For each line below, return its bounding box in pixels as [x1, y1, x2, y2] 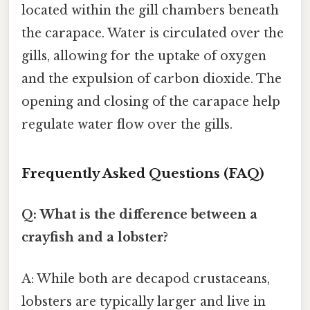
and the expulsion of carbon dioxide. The [21, 71, 282, 87]
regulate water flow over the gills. [21, 117, 232, 133]
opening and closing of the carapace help [21, 94, 280, 110]
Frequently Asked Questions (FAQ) [21, 165, 264, 182]
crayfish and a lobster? [21, 230, 168, 246]
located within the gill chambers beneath [21, 3, 279, 19]
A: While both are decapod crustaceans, [21, 271, 270, 286]
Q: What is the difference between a [21, 207, 257, 223]
